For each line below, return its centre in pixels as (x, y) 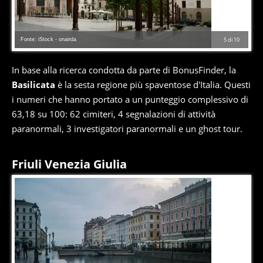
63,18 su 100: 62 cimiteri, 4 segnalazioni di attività (114, 114)
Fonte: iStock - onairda (48, 40)
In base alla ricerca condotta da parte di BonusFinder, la (124, 70)
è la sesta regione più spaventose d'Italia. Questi (153, 85)
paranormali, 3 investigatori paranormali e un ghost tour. (127, 129)
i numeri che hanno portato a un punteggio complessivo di (130, 100)
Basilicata (33, 85)
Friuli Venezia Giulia (69, 164)
